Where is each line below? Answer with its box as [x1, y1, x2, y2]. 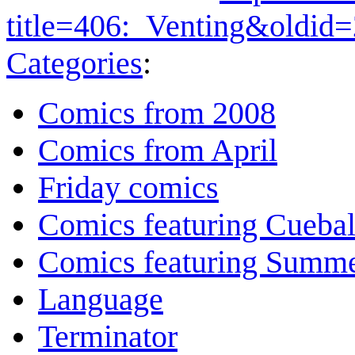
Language [38, 281, 163, 318]
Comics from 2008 [38, 95, 276, 132]
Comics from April [38, 132, 277, 169]
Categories [6, 45, 143, 82]
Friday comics [38, 170, 219, 206]
